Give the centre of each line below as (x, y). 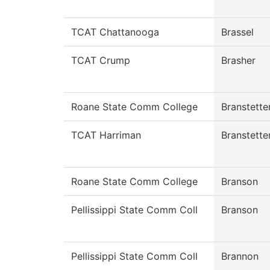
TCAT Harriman (106, 135)
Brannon (240, 256)
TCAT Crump (101, 61)
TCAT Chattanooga (115, 32)
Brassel (237, 32)
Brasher (238, 61)
